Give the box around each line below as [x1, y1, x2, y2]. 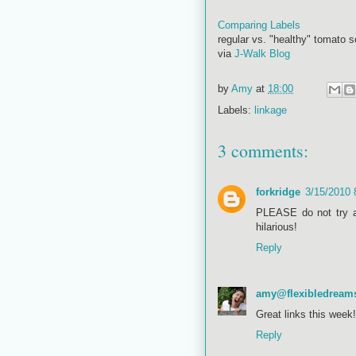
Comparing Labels [218, 18, 300, 31]
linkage [254, 103, 287, 116]
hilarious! [256, 220, 297, 233]
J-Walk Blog [234, 47, 290, 60]
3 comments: [218, 138, 308, 162]
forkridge [256, 185, 300, 198]
